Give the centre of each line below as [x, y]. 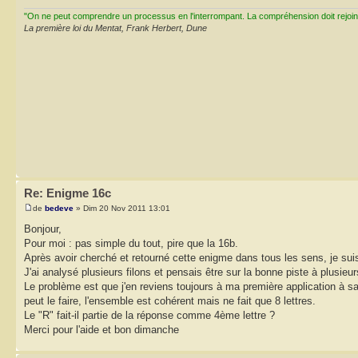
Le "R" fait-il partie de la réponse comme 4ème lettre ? [149, 316]
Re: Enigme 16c [68, 193]
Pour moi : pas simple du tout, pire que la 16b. [131, 244]
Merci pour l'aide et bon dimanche [101, 330]
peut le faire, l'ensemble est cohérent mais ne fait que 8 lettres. [170, 301]
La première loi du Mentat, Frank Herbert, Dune [115, 28]
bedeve [59, 209]
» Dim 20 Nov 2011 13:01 [122, 209]
